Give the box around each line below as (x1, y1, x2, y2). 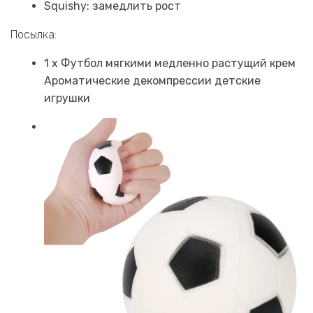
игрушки (44, 91, 90, 105)
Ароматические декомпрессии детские (44, 73, 261, 87)
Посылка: (10, 27, 57, 41)
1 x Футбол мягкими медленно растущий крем (44, 56, 296, 70)
